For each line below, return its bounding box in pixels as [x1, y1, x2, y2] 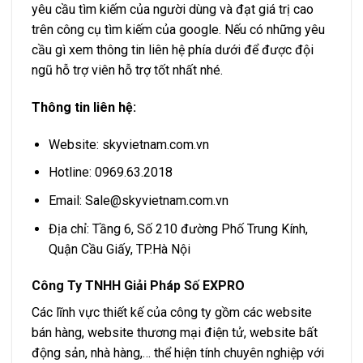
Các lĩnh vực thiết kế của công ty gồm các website [32, 305, 312, 321]
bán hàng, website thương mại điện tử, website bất [32, 325, 318, 341]
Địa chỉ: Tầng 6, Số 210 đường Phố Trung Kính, [48, 220, 308, 237]
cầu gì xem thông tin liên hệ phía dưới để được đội [32, 42, 314, 58]
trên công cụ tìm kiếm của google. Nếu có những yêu [32, 22, 325, 38]
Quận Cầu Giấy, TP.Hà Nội [48, 241, 190, 257]
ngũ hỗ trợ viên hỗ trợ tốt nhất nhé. [32, 62, 223, 79]
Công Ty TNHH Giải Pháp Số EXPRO [32, 278, 245, 294]
